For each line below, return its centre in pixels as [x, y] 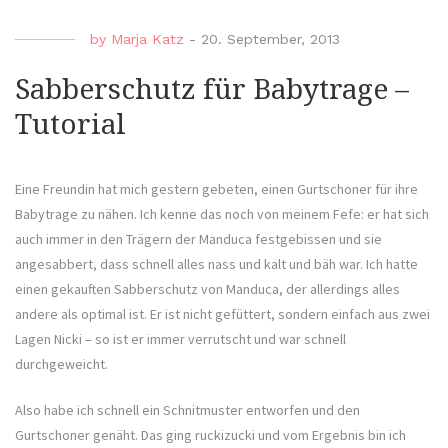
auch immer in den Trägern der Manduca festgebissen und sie [198, 239]
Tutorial [70, 125]
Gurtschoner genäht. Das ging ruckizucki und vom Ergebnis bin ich [210, 435]
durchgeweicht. [61, 364]
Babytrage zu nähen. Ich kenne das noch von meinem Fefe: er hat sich [222, 214]
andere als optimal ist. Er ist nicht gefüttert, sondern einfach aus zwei [222, 314]
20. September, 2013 [270, 39]
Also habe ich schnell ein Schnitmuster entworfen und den [187, 410]
